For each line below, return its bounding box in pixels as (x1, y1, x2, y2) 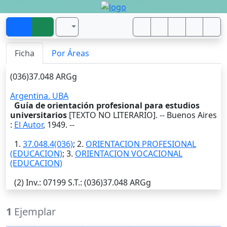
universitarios (10, 109, 67, 121)
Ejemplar (12, 204, 56, 218)
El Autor (14, 119, 43, 130)
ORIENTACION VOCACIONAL (75, 147, 182, 159)
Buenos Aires (167, 109, 217, 121)
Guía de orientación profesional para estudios (14, 99, 200, 111)
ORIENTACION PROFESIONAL (86, 138, 196, 149)
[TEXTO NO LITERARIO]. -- (67, 109, 167, 121)
